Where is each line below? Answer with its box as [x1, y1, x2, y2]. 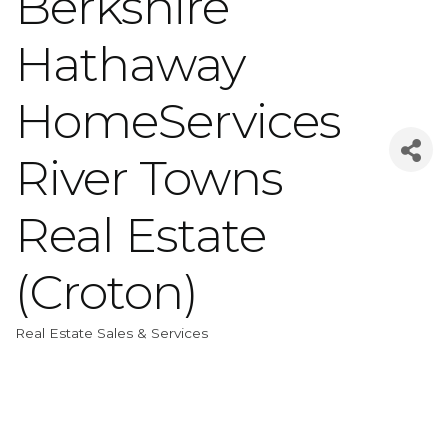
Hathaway [15, 34, 245, 93]
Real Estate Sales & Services [15, 324, 208, 341]
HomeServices [15, 91, 341, 150]
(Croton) [15, 262, 198, 321]
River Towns [15, 148, 283, 207]
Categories [14, 334, 140, 364]
